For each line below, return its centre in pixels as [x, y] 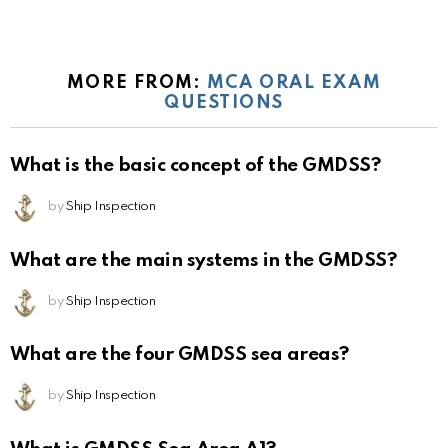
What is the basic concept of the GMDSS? [195, 165]
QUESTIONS [224, 103]
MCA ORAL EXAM [294, 83]
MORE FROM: [136, 83]
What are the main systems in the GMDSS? [203, 260]
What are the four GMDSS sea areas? [179, 355]
